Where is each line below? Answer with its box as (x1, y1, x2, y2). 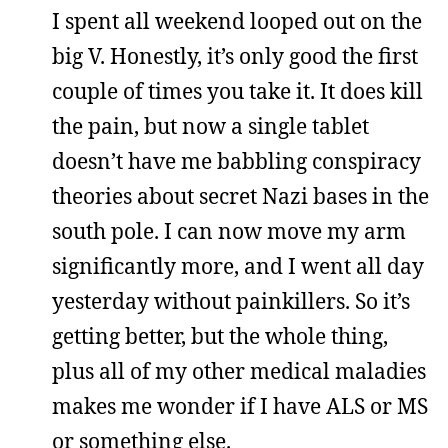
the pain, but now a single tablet (52, 112, 369, 140)
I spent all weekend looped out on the (52, 7, 422, 35)
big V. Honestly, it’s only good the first (52, 42, 418, 70)
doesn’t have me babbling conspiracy (52, 147, 421, 175)
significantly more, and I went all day (52, 252, 424, 280)
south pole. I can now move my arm (52, 217, 406, 245)
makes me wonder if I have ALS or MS (52, 392, 428, 420)
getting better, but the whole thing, (52, 322, 388, 350)
